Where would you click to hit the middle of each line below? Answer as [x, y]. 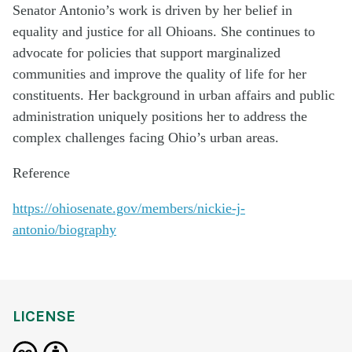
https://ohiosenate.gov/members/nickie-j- [129, 208]
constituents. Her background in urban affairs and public [174, 95]
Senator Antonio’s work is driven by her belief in [152, 10]
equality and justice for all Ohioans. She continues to [164, 31]
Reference [41, 172]
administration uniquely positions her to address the [160, 116]
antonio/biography [64, 229]
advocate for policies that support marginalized [147, 52]
